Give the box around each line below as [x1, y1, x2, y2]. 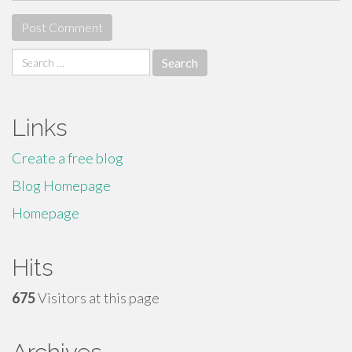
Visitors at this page [35, 289, 159, 306]
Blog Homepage [12, 177, 111, 194]
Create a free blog [12, 149, 123, 167]
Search [11, 49, 52, 66]
